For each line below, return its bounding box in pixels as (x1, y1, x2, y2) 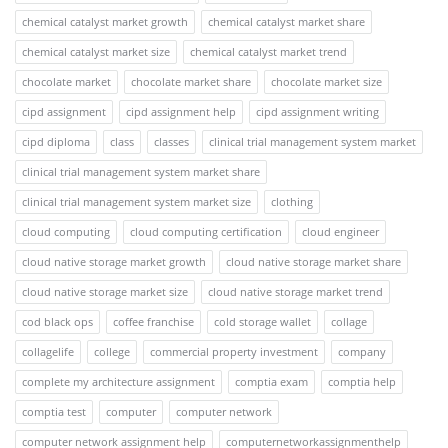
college (94, 343, 130, 359)
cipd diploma (22, 133, 90, 149)
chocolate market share (131, 73, 251, 89)
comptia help (328, 373, 396, 389)
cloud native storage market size (22, 283, 188, 299)
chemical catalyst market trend (190, 43, 347, 59)
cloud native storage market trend (208, 283, 383, 299)
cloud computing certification (130, 223, 282, 239)
